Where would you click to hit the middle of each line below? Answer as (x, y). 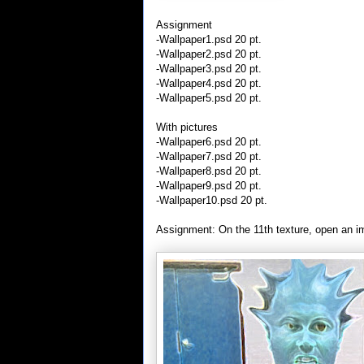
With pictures (187, 127)
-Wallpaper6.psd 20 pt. (209, 141)
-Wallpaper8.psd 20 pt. (209, 171)
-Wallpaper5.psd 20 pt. (209, 97)
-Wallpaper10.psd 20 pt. (212, 200)
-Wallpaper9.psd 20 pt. (209, 185)
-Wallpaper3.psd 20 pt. (209, 68)
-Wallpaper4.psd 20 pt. (209, 83)
